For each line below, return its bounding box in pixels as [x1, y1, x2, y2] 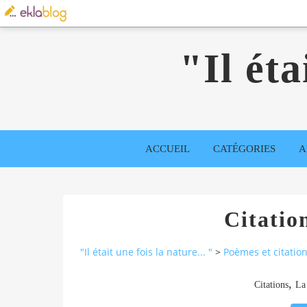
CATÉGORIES [213, 143, 275, 154]
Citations [254, 279, 288, 290]
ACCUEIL [145, 143, 190, 154]
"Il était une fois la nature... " [80, 245, 212, 259]
